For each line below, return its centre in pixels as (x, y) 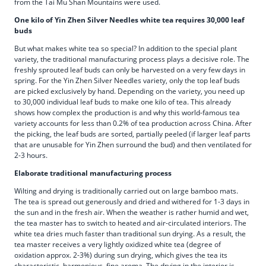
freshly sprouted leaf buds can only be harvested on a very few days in (130, 69)
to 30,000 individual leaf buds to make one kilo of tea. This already (123, 102)
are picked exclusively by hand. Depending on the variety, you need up (129, 91)
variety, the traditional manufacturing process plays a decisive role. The (132, 59)
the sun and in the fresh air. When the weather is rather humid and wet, (132, 212)
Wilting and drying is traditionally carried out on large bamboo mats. (126, 191)
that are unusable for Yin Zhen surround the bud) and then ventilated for (133, 144)
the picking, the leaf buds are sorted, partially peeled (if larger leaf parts (132, 134)
